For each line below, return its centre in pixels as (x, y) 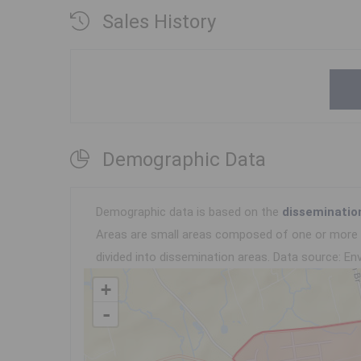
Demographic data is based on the (189, 212)
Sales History (159, 22)
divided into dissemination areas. (185, 257)
